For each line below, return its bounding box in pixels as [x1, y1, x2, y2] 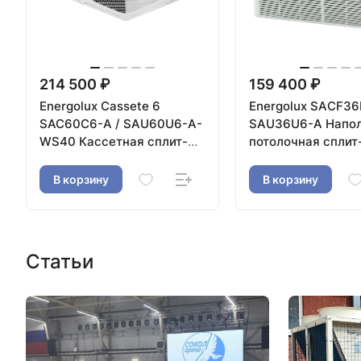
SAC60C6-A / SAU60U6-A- [39, 115, 202, 131]
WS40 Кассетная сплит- [39, 133, 188, 149]
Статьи [26, 249, 93, 273]
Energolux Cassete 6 [39, 98, 160, 114]
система [39, 151, 91, 167]
